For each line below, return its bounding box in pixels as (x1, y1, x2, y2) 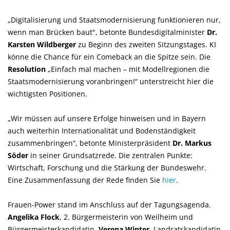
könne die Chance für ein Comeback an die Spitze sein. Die (8, 52, 210, 62)
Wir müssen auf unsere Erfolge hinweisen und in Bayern (8, 113, 206, 123)
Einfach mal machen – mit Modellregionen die (48, 64, 209, 74)
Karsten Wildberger (8, 40, 76, 49)
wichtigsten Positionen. (8, 89, 87, 99)
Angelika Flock (8, 212, 60, 222)
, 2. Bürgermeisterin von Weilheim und (60, 212, 193, 222)
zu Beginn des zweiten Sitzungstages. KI (76, 40, 216, 49)
